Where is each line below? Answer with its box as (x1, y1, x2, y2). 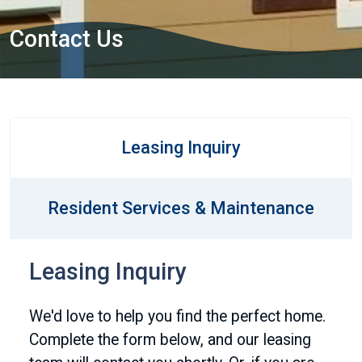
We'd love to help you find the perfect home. (29, 307, 326, 326)
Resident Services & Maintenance (48, 198, 314, 218)
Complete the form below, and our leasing (29, 330, 311, 349)
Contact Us (10, 25, 124, 53)
